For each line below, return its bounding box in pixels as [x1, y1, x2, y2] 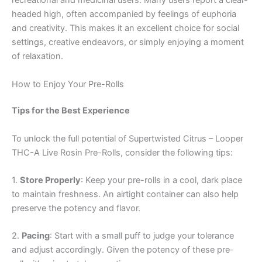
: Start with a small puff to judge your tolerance [50, 230, 234, 242]
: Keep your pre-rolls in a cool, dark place [81, 175, 242, 186]
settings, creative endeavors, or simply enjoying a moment [12, 37, 244, 48]
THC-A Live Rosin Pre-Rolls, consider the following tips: [12, 147, 233, 158]
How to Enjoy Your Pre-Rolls [12, 78, 124, 89]
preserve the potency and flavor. [12, 203, 140, 214]
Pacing [22, 230, 50, 242]
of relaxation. [12, 51, 63, 62]
